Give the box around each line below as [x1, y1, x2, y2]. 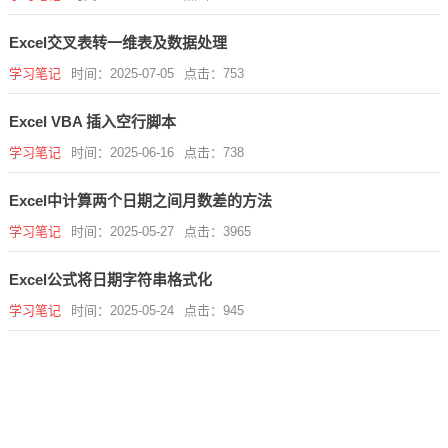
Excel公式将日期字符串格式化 [8, 271, 212, 288]
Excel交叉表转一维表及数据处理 [8, 34, 227, 51]
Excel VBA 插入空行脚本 [8, 113, 176, 130]
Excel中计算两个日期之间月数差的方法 [8, 192, 272, 209]
